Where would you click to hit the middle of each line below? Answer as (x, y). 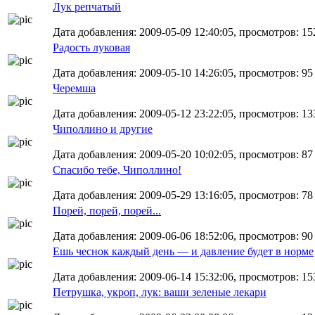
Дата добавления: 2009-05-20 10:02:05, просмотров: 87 (183, 154)
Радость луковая (91, 47)
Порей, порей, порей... (107, 211)
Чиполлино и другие (103, 129)
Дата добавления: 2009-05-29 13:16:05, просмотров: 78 (183, 195)
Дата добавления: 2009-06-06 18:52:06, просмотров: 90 (183, 236)
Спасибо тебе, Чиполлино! (117, 170)
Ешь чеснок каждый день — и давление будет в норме (183, 251)
